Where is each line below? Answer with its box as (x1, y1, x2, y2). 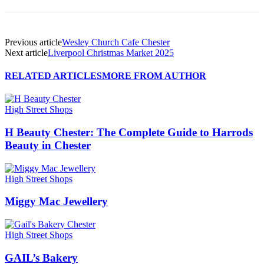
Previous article (5, 37, 62, 47)
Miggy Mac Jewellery (5, 195, 108, 208)
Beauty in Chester (5, 138, 91, 151)
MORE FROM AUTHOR (102, 70, 206, 81)
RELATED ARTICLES (5, 70, 102, 81)
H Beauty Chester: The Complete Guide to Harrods (5, 126, 253, 138)
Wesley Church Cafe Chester (62, 37, 170, 47)
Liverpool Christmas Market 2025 (48, 47, 174, 58)
